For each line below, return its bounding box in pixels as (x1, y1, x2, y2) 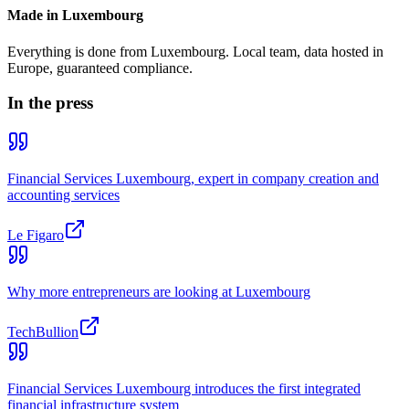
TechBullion (7, 324, 79, 341)
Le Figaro (7, 227, 64, 244)
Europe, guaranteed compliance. (7, 59, 193, 76)
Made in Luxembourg (7, 7, 143, 24)
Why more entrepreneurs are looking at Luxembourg (7, 284, 310, 300)
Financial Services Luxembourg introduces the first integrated (7, 381, 361, 397)
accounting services (7, 187, 120, 204)
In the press (7, 93, 93, 113)
